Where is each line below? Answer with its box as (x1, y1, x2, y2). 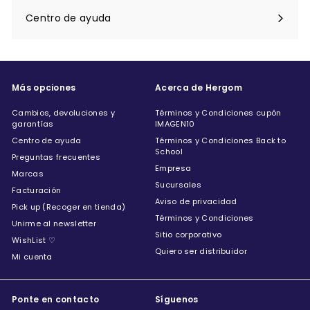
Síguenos (155, 293, 199, 305)
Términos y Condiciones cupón (155, 107, 282, 118)
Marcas (12, 167, 44, 179)
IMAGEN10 (155, 118, 195, 129)
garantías (12, 118, 54, 129)
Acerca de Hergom (155, 81, 242, 93)
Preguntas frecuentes (12, 151, 100, 163)
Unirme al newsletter (12, 217, 96, 229)
